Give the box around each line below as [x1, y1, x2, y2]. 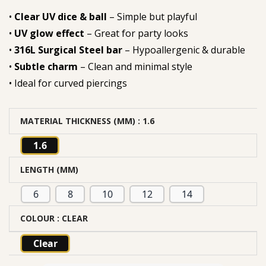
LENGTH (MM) [20, 164, 78, 176]
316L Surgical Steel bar [14, 43, 122, 57]
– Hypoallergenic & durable [122, 43, 245, 57]
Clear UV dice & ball [14, 10, 107, 24]
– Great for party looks [84, 27, 188, 40]
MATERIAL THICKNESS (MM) [20, 115, 135, 127]
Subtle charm [14, 60, 78, 74]
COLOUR [20, 213, 55, 224]
